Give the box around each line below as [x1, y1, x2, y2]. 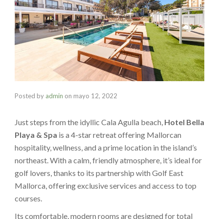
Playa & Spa [15, 130, 57, 139]
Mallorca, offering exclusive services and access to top [15, 180, 197, 190]
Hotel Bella [164, 117, 204, 127]
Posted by [15, 91, 45, 100]
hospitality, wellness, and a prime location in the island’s [15, 142, 197, 152]
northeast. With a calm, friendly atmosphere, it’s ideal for [15, 155, 202, 165]
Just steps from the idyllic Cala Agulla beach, [15, 117, 164, 127]
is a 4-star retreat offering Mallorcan [57, 130, 181, 139]
